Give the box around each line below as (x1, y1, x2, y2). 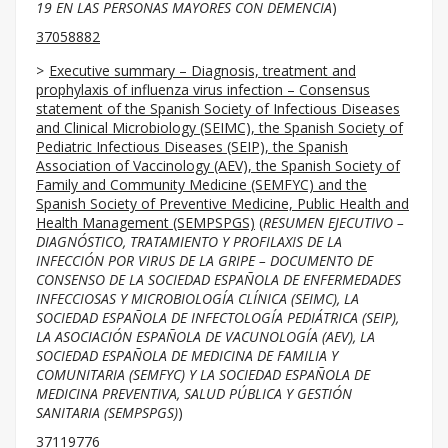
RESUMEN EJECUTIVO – (263, 213, 404, 232)
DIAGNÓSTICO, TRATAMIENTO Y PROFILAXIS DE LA (36, 232, 342, 251)
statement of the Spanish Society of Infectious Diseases (36, 99, 400, 118)
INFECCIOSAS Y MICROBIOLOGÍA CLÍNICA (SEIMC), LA (36, 289, 359, 308)
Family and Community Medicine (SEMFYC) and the (36, 175, 367, 194)
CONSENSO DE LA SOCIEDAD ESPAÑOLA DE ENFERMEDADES (36, 270, 401, 289)
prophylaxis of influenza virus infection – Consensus (36, 80, 370, 99)
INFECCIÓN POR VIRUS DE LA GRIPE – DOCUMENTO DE (36, 251, 373, 270)
